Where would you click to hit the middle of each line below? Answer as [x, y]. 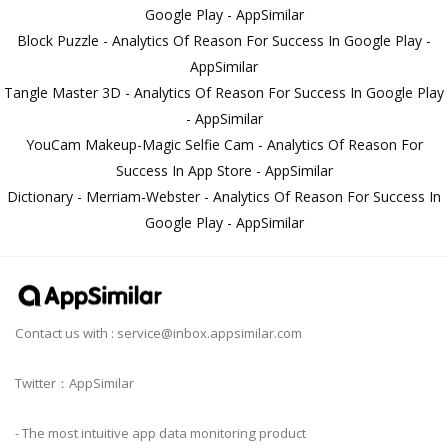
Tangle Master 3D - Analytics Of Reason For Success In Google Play [224, 93]
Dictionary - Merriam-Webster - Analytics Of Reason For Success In [224, 197]
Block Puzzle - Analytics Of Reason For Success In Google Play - [224, 41]
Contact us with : [66, 333]
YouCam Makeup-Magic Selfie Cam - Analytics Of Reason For [224, 145]
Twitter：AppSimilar [74, 383]
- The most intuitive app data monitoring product [160, 433]
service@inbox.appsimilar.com [209, 333]
